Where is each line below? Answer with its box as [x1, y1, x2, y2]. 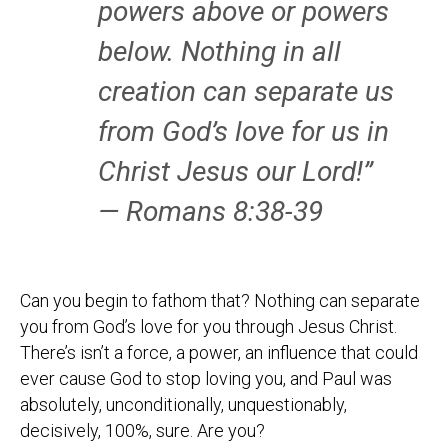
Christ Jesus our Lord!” [98, 155, 373, 188]
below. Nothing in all [98, 35, 341, 68]
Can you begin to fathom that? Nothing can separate [20, 290, 420, 311]
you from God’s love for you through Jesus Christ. [20, 316, 397, 337]
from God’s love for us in [98, 115, 389, 148]
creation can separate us [98, 75, 394, 108]
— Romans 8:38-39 [98, 195, 323, 228]
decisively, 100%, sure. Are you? [20, 420, 265, 441]
